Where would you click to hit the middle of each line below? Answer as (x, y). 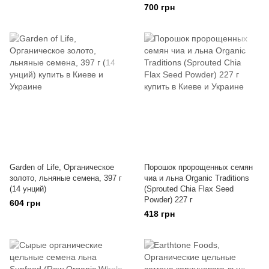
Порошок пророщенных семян (198, 167)
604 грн (25, 203)
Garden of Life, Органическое (62, 167)
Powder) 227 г (168, 200)
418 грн (159, 214)
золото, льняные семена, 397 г (66, 178)
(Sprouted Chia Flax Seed (189, 189)
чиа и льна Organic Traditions (197, 178)
